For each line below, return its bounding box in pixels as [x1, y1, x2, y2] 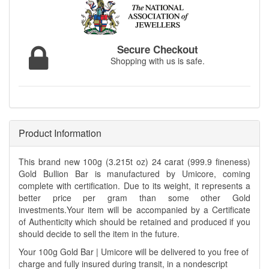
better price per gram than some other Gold [19, 192, 250, 204]
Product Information [19, 126, 101, 141]
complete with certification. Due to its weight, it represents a [19, 180, 250, 192]
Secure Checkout [117, 42, 199, 57]
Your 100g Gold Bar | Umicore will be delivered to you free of [19, 246, 249, 258]
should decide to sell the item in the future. [19, 228, 180, 240]
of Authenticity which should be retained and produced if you [19, 216, 250, 228]
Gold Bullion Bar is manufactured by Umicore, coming [19, 168, 250, 180]
